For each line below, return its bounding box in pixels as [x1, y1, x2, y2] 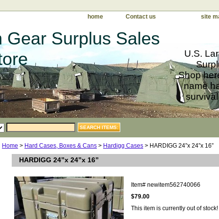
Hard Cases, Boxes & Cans [24, 142, 97, 150]
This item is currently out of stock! [131, 205, 218, 212]
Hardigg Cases [103, 142, 143, 150]
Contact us [126, 13, 156, 20]
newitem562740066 [147, 181, 200, 189]
